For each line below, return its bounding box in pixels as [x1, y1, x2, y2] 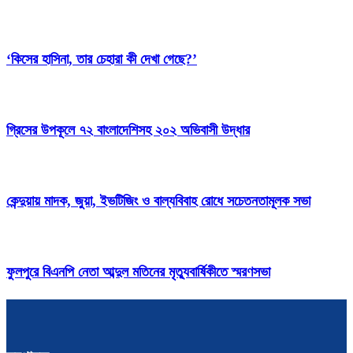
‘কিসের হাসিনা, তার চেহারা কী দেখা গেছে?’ [6, 50, 197, 67]
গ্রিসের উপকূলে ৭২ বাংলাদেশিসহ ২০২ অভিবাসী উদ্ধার [6, 121, 250, 138]
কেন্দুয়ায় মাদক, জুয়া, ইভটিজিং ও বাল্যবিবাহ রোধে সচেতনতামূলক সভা [6, 192, 310, 209]
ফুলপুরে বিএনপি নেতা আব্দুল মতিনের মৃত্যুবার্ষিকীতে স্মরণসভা [6, 263, 270, 280]
